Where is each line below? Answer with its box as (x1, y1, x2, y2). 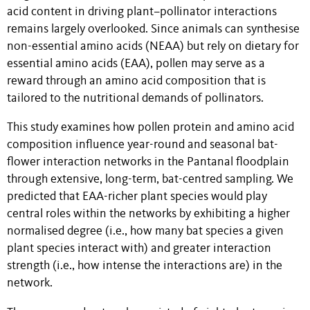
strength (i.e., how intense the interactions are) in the (7, 260, 282, 273)
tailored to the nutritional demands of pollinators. (7, 92, 264, 104)
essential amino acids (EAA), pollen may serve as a (7, 57, 265, 70)
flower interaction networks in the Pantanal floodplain (7, 156, 289, 169)
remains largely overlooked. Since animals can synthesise (7, 23, 300, 35)
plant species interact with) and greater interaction (7, 243, 271, 255)
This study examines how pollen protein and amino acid (7, 122, 294, 134)
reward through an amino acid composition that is (7, 75, 266, 87)
